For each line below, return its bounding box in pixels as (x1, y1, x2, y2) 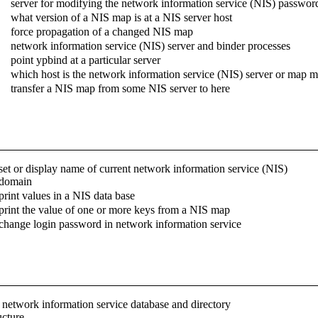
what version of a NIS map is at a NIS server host (11, 11, 232, 23)
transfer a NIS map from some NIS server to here (11, 82, 230, 94)
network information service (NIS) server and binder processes (11, 39, 290, 52)
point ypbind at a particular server (11, 53, 160, 66)
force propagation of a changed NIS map (11, 25, 193, 38)
